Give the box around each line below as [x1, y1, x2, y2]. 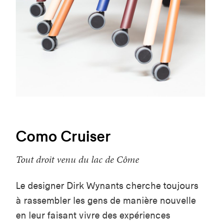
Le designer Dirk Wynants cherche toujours [16, 180, 198, 191]
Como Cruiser [16, 126, 111, 146]
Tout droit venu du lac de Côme [16, 152, 139, 166]
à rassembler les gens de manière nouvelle [16, 194, 196, 206]
